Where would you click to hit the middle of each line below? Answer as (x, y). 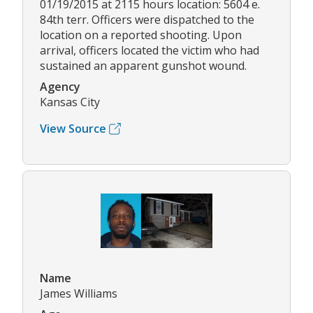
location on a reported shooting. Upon (141, 35)
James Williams (79, 293)
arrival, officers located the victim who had (150, 51)
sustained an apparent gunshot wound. (143, 66)
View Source (73, 129)
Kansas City (70, 102)
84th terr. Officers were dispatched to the (147, 20)
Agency (60, 87)
